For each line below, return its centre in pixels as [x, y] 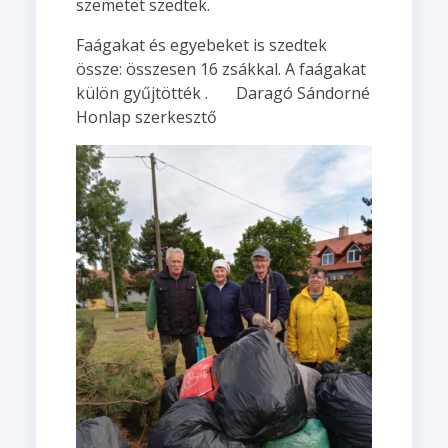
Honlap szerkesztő [146, 117]
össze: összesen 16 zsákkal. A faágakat [220, 69]
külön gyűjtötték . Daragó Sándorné [222, 93]
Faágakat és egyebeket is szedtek [201, 45]
